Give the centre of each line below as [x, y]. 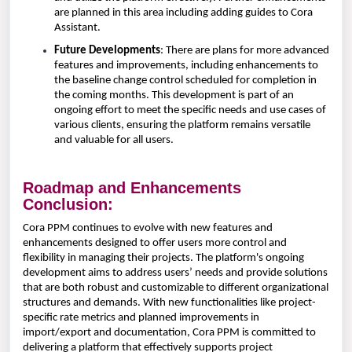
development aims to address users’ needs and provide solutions [175, 273]
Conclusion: [68, 204]
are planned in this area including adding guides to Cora [183, 13]
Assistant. [77, 27]
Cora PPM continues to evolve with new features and [148, 229]
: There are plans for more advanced [245, 51]
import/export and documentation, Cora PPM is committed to [169, 333]
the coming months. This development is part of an [174, 96]
